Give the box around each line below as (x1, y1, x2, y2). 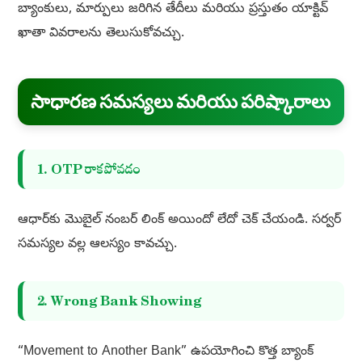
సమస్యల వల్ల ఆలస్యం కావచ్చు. (17, 236, 177, 255)
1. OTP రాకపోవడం (36, 161, 141, 179)
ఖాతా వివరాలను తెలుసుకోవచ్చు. (17, 25, 184, 44)
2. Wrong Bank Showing (36, 293, 202, 310)
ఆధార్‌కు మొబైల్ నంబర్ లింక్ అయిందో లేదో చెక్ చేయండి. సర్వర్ (17, 212, 341, 230)
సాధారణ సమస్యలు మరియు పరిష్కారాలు (30, 90, 330, 114)
